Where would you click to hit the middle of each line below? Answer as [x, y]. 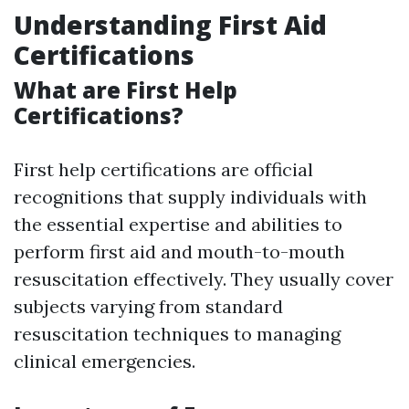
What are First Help [126, 90]
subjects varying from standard [148, 306]
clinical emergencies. [105, 361]
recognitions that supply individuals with [190, 197]
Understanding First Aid [170, 25]
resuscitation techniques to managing [177, 334]
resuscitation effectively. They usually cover [204, 279]
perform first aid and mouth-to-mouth [179, 252]
